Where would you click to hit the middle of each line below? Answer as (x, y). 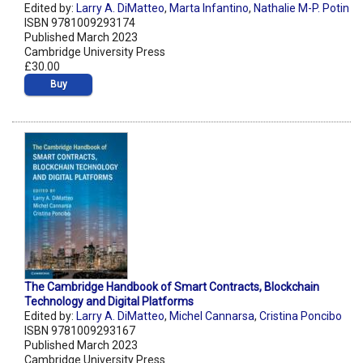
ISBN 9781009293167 (80, 331)
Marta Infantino (209, 9)
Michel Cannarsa (212, 316)
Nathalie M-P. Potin (301, 9)
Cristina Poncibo (301, 316)
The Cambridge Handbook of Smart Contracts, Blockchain (172, 287)
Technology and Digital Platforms (109, 302)
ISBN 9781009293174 (80, 23)
